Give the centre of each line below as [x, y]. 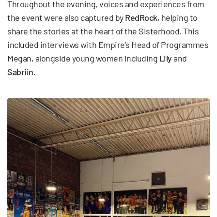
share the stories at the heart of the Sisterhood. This [103, 31]
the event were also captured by [66, 18]
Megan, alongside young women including [83, 58]
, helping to [177, 18]
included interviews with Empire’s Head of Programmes [108, 45]
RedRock [141, 18]
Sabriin [20, 72]
